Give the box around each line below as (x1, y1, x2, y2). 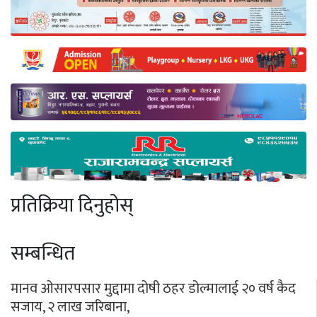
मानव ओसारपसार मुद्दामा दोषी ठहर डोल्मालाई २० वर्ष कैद (11, 277, 296, 301)
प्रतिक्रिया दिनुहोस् (11, 189, 133, 223)
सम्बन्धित (11, 237, 75, 271)
